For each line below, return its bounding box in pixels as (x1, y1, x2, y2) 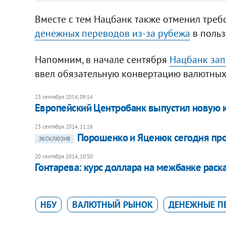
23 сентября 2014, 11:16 (34, 123, 93, 130)
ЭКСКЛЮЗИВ (38, 135, 70, 142)
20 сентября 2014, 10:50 (34, 152, 93, 160)
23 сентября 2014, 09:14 (34, 93, 93, 100)
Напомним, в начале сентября (34, 52, 169, 66)
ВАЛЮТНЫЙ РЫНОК (72, 198, 153, 210)
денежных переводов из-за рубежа (34, 26, 190, 40)
